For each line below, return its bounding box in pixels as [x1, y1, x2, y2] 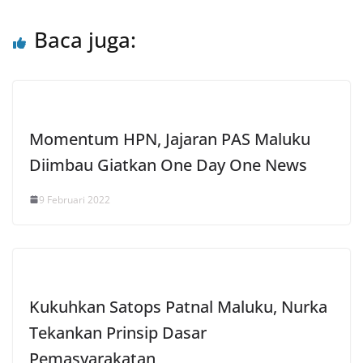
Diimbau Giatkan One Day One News [29, 153, 307, 176]
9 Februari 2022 [39, 192, 110, 207]
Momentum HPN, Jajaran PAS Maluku [29, 127, 310, 150]
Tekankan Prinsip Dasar [29, 321, 207, 344]
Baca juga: [34, 24, 136, 54]
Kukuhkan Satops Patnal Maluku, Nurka [29, 295, 327, 318]
